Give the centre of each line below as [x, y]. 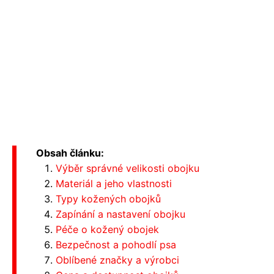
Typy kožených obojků [108, 199]
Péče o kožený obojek [107, 230]
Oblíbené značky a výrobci [117, 260]
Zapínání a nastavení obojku [120, 214]
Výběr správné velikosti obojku [128, 168]
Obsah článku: [70, 153]
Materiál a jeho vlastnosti [114, 184]
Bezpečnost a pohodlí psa [116, 245]
